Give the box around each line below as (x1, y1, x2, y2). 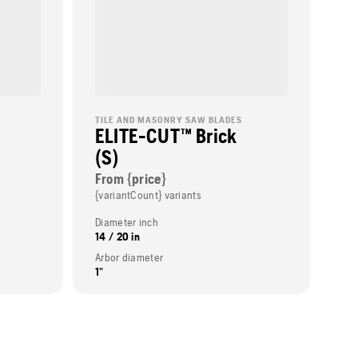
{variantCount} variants (95, 188, 201, 201)
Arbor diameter (95, 250, 164, 264)
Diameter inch (95, 215, 158, 229)
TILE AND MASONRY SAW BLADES (95, 113, 242, 125)
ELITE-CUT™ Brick (95, 124, 237, 147)
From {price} (95, 169, 167, 187)
